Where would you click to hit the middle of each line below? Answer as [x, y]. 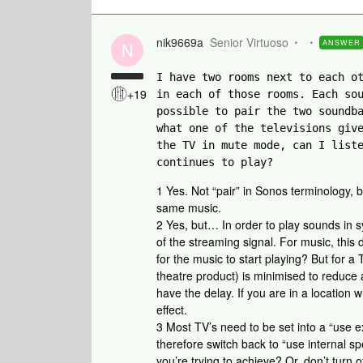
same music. [190, 207]
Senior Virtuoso [249, 42]
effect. [173, 310]
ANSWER [342, 43]
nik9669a [180, 42]
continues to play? [215, 162]
